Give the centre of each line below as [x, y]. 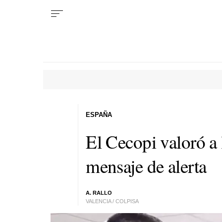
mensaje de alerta [146, 166]
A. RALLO [99, 193]
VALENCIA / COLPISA [112, 201]
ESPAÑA [99, 114]
